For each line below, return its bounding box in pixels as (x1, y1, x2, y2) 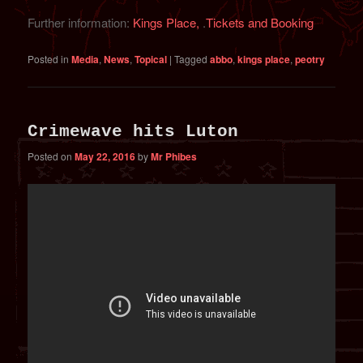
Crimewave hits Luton (28, 122, 239, 141)
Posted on (28, 149, 75, 164)
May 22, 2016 (75, 149, 136, 164)
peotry (295, 52, 326, 67)
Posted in (28, 52, 70, 66)
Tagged (174, 52, 208, 66)
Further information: (28, 13, 134, 31)
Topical (135, 52, 168, 67)
